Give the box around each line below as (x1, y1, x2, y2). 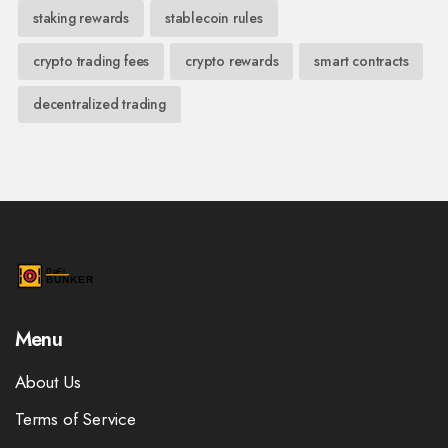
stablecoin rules (165, 8, 263, 29)
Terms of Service (15, 407, 136, 432)
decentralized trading (33, 94, 166, 115)
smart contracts (314, 51, 409, 72)
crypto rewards (185, 51, 279, 72)
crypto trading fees (33, 51, 150, 72)
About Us (15, 370, 81, 395)
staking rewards (33, 8, 129, 29)
